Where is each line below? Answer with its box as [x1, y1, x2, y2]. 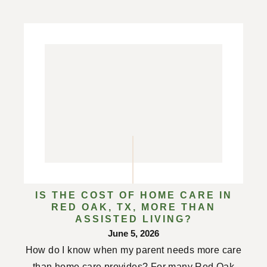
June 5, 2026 [108, 228, 159, 238]
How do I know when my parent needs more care [25, 244, 242, 255]
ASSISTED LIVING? [74, 213, 193, 224]
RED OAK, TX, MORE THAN [51, 201, 216, 212]
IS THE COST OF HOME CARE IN [35, 190, 232, 200]
